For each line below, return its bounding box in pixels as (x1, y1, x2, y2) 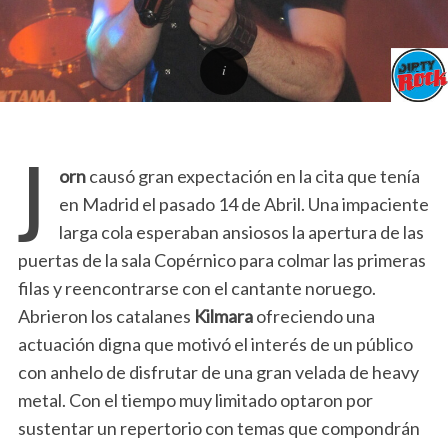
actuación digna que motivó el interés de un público (17, 333, 413, 355)
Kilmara (193, 305, 253, 327)
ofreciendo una (252, 305, 375, 327)
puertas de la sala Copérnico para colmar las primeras (17, 249, 426, 271)
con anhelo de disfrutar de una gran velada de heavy (17, 361, 419, 383)
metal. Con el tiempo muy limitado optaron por (17, 389, 373, 411)
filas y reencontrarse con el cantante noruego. (17, 277, 376, 299)
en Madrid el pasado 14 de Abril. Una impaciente (58, 193, 429, 215)
